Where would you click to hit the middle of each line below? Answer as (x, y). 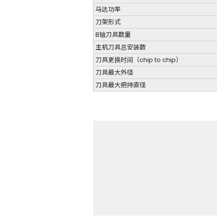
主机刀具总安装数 (121, 47)
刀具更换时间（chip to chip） (139, 60)
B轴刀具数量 (113, 34)
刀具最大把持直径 (121, 85)
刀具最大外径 (114, 72)
